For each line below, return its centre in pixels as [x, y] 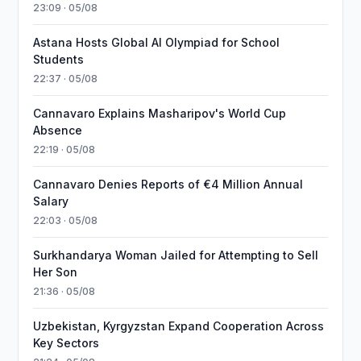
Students [59, 59]
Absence [58, 130]
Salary [51, 201]
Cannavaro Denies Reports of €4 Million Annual [168, 184]
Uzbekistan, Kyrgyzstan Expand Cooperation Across [179, 326]
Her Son [56, 272]
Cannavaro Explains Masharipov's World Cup [160, 113]
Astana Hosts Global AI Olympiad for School [157, 42]
